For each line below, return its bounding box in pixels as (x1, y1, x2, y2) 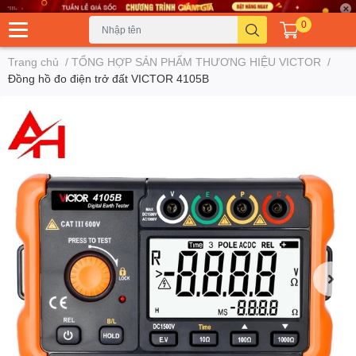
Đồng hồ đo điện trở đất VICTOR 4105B (8, 72, 209, 86)
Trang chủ (8, 55, 59, 69)
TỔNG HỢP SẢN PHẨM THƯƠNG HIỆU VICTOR (72, 55, 321, 69)
